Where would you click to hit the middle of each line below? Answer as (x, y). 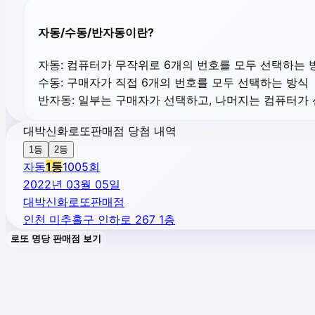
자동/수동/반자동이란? (96, 32)
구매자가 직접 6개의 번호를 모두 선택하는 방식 (186, 83)
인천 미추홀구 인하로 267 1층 (99, 220)
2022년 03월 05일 (72, 185)
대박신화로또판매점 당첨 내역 (100, 131)
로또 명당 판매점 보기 (56, 239)
